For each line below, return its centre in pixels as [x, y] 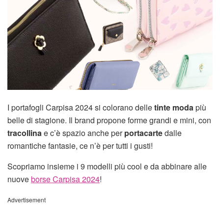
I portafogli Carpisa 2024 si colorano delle [81, 107]
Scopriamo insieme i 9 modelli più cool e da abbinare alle [107, 166]
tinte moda [174, 107]
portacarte [143, 133]
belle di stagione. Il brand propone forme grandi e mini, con [109, 120]
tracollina [25, 133]
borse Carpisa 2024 [65, 179]
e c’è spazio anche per [83, 133]
